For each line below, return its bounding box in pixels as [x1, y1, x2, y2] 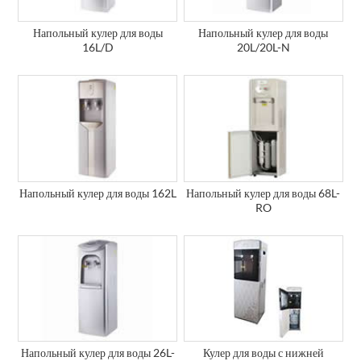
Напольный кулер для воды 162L [19, 185, 176, 200]
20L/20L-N [236, 40, 290, 55]
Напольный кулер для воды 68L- [186, 185, 341, 200]
